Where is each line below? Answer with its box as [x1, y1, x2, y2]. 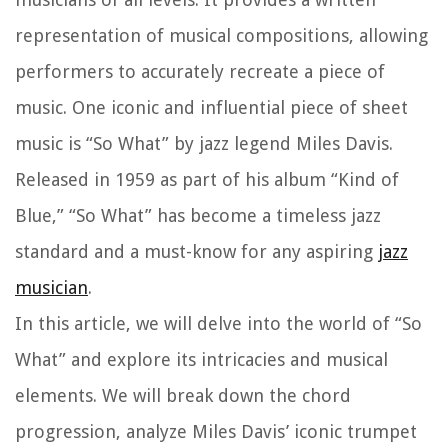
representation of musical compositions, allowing [15, 25, 428, 47]
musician [15, 277, 88, 299]
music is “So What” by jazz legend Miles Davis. [15, 133, 393, 155]
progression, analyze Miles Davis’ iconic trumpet [15, 421, 417, 443]
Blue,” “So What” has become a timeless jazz [15, 205, 381, 227]
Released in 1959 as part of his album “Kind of [15, 169, 399, 191]
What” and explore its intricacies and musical [15, 349, 388, 371]
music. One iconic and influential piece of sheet [15, 97, 408, 119]
